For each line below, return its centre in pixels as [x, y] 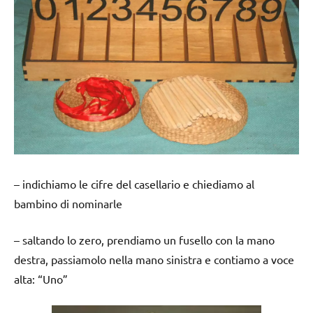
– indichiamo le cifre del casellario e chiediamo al [134, 183]
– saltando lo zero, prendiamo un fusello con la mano [144, 239]
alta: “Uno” [41, 278]
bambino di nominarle [68, 203]
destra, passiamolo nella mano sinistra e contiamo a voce [154, 259]
